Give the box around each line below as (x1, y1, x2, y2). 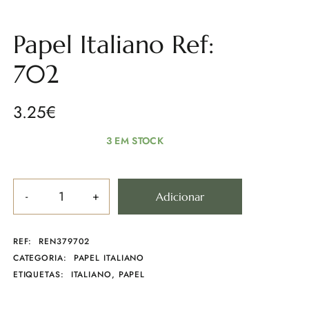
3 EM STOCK (106, 134, 164, 148)
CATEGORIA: (12, 252, 70, 264)
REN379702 (39, 235, 90, 248)
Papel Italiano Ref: (12, 29, 214, 60)
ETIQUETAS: (12, 268, 68, 281)
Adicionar (155, 190, 204, 203)
